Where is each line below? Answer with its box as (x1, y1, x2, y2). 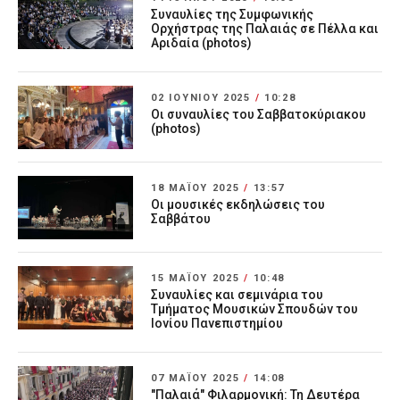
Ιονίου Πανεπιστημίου (151, 315, 284, 330)
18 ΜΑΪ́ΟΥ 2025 (151, 181, 245, 194)
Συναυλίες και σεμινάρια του (151, 287, 324, 302)
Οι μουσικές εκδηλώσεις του (151, 196, 326, 212)
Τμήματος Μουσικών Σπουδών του (151, 301, 359, 316)
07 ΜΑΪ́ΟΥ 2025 (151, 371, 245, 384)
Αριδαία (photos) (151, 35, 253, 50)
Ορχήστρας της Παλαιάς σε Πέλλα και (151, 21, 379, 36)
